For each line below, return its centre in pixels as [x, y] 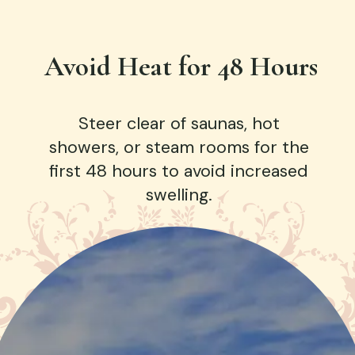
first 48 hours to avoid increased [179, 170]
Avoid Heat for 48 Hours [181, 67]
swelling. [179, 194]
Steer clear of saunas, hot [179, 123]
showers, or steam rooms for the [179, 147]
